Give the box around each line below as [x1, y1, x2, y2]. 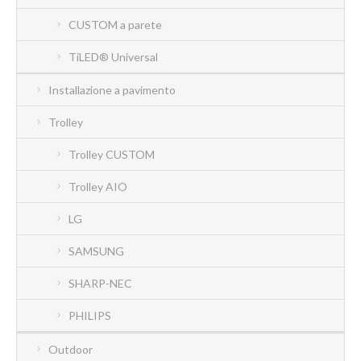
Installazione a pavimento [48, 82, 176, 97]
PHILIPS [68, 308, 111, 322]
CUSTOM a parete [68, 17, 162, 31]
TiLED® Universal [68, 49, 158, 64]
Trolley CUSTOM [68, 147, 155, 161]
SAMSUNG [68, 243, 124, 258]
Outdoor [48, 342, 93, 356]
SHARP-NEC [68, 276, 132, 290]
